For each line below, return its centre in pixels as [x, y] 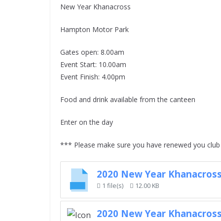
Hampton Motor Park [94, 29]
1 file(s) [112, 185]
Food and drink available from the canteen [128, 99]
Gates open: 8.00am [92, 52]
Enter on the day [87, 122]
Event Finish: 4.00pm [93, 77]
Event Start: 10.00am [93, 64]
